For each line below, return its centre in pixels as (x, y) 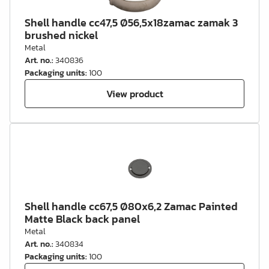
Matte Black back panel (82, 219)
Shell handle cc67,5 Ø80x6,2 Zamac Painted (131, 206)
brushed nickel (61, 35)
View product (134, 93)
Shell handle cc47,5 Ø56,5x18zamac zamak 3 (131, 23)
